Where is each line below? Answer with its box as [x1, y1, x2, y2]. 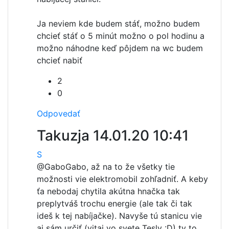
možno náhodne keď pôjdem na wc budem [37, 42, 203, 53]
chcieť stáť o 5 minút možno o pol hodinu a [37, 30, 204, 41]
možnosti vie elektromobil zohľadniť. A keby [37, 173, 208, 184]
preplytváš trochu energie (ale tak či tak [37, 198, 192, 209]
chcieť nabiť [37, 55, 82, 65]
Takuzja [37, 126, 93, 144]
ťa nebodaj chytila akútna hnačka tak [37, 186, 180, 196]
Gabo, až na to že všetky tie [65, 161, 175, 172]
